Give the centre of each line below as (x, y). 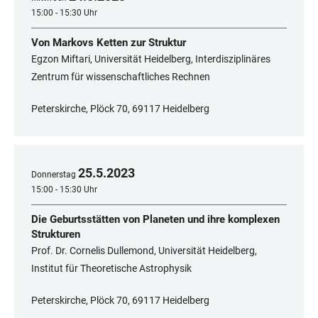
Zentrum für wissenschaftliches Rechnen (121, 77)
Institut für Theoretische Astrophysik (111, 269)
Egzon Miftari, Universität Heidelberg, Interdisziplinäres (151, 59)
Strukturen (56, 235)
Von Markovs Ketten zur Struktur (109, 43)
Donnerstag (54, 175)
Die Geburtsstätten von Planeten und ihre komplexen (155, 220)
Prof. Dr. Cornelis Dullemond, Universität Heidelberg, (144, 251)
